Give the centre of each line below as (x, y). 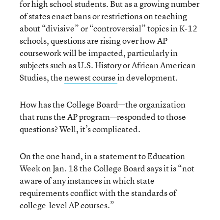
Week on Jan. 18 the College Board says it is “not (107, 168)
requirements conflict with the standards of (98, 192)
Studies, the (42, 77)
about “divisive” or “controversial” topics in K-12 (109, 28)
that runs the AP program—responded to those (103, 116)
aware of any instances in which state (87, 180)
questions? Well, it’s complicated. (80, 129)
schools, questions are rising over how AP (94, 40)
